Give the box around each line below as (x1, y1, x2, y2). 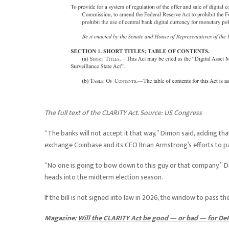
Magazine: (44, 212, 78, 224)
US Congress (164, 107, 202, 119)
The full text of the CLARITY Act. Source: (44, 107, 164, 119)
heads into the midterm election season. (44, 171, 163, 184)
